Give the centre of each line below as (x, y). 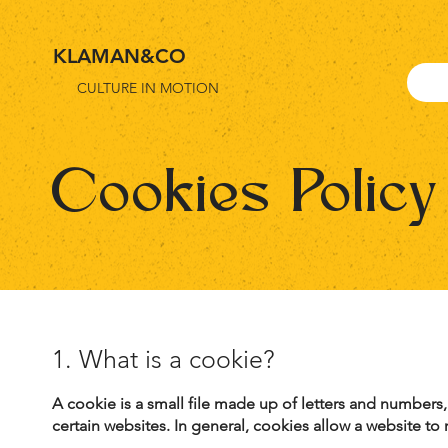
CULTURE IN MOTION (147, 87)
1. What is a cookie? (164, 359)
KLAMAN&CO (119, 56)
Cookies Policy (247, 197)
